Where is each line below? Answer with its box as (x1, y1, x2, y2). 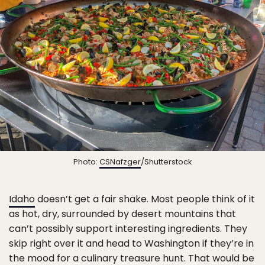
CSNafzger (99, 156, 141, 167)
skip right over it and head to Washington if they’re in (9, 236, 254, 250)
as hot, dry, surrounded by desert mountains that (9, 206, 236, 221)
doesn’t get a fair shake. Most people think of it (35, 192, 255, 206)
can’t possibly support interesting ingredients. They (9, 221, 247, 235)
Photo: (73, 156, 99, 167)
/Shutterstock (140, 156, 192, 167)
